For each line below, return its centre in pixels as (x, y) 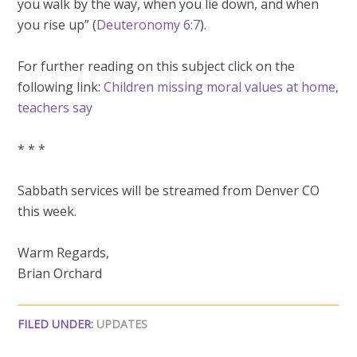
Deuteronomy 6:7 (149, 25)
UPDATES (122, 324)
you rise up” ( (57, 25)
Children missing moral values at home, (222, 87)
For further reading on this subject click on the (157, 66)
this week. (47, 211)
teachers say (55, 108)
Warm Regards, (64, 253)
